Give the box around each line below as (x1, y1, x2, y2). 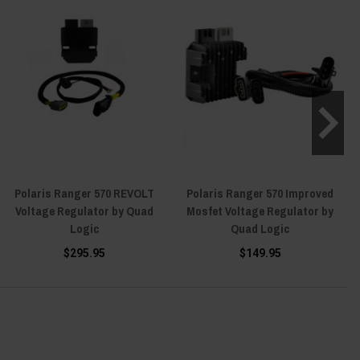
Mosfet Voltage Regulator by (186, 202, 333, 219)
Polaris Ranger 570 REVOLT (14, 185, 154, 202)
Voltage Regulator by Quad (14, 202, 153, 219)
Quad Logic (231, 220, 289, 237)
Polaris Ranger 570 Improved (186, 185, 333, 202)
